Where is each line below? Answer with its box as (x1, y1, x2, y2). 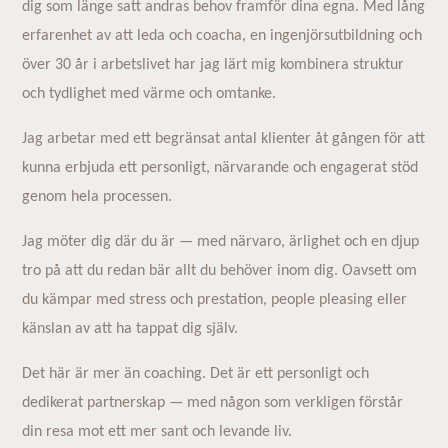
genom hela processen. (22, 188, 173, 205)
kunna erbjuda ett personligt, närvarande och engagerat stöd (22, 159, 419, 176)
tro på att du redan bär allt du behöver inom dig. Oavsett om (22, 262, 418, 279)
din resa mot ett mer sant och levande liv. (22, 423, 293, 440)
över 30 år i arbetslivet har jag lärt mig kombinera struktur (22, 56, 405, 73)
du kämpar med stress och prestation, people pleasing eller (22, 291, 408, 308)
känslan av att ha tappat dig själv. (22, 320, 239, 337)
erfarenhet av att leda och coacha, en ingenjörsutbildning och (22, 27, 423, 44)
